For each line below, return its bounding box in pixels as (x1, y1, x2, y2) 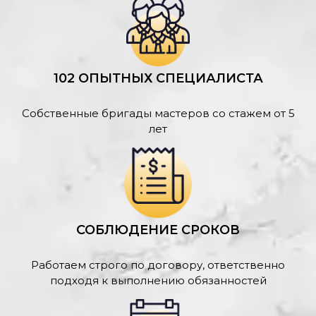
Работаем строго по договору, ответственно (31, 257, 285, 272)
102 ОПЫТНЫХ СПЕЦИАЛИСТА (53, 70, 263, 86)
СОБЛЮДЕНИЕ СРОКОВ (76, 221, 240, 238)
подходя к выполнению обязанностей (49, 273, 267, 287)
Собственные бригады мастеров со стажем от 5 (21, 106, 295, 120)
